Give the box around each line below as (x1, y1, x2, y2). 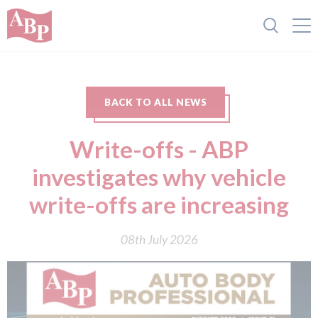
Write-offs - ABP (70, 135, 248, 163)
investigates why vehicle (32, 163, 286, 191)
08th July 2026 (120, 232, 198, 247)
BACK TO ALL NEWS (104, 97, 207, 108)
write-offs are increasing (29, 190, 289, 219)
